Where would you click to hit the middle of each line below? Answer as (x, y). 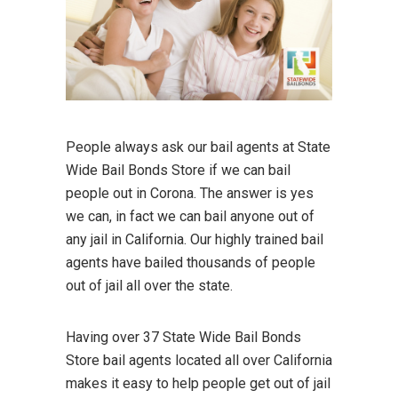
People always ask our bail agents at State (198, 147)
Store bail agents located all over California (199, 361)
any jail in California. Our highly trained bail (195, 240)
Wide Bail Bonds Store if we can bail (178, 171)
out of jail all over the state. (149, 286)
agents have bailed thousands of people (191, 263)
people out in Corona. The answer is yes (190, 194)
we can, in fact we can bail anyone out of (190, 217)
